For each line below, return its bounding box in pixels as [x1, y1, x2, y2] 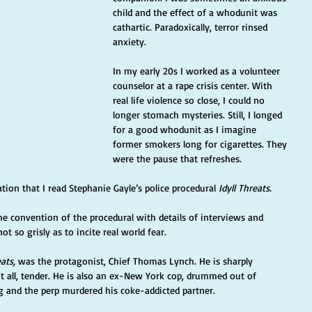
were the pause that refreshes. [113, 153, 242, 164]
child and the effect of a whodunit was [113, 6, 280, 18]
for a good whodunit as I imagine [113, 123, 259, 135]
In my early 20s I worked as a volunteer [113, 65, 283, 77]
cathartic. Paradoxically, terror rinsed [113, 21, 270, 33]
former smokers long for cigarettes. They [113, 138, 290, 150]
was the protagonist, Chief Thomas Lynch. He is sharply [15, 255, 256, 267]
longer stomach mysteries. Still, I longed [113, 109, 285, 120]
